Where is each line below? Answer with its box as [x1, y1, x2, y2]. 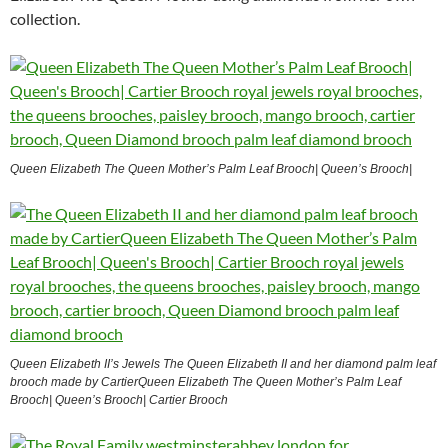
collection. [10, 8, 80, 28]
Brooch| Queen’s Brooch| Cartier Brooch [10, 392, 228, 407]
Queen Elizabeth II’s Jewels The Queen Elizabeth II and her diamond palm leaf [10, 356, 436, 371]
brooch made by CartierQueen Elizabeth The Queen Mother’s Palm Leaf [10, 374, 401, 389]
